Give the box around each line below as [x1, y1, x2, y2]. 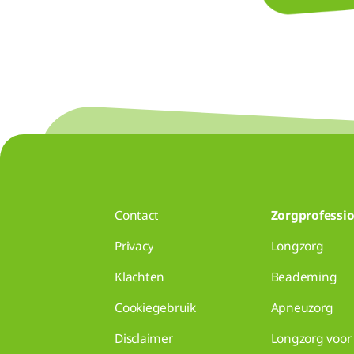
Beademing [270, 268, 337, 286]
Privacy [115, 237, 154, 255]
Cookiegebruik [115, 299, 196, 317]
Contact [115, 206, 159, 224]
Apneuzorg [270, 299, 333, 317]
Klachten [115, 268, 165, 286]
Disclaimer [115, 330, 173, 348]
